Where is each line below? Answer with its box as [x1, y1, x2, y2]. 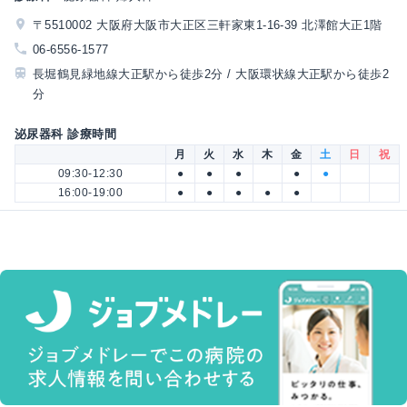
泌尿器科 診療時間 [15, 126, 117, 141]
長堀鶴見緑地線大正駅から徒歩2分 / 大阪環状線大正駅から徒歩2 [33, 67, 390, 82]
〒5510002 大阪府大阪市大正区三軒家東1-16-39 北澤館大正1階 [33, 18, 382, 33]
